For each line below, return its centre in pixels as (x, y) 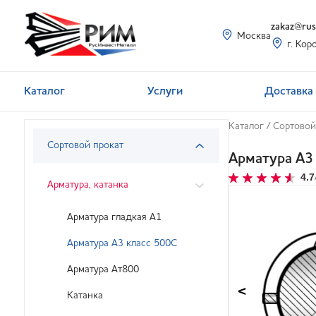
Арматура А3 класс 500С (122, 243)
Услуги (165, 92)
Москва (254, 36)
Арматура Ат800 (103, 269)
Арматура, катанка (88, 185)
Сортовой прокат (85, 145)
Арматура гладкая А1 (114, 217)
